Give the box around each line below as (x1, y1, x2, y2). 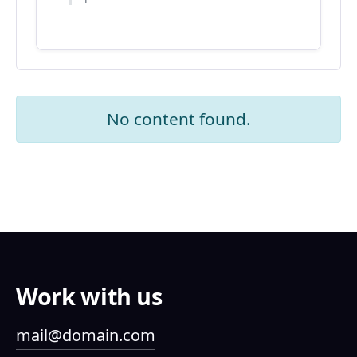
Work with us (16, 280, 163, 312)
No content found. (106, 107, 251, 130)
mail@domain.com (16, 324, 155, 346)
